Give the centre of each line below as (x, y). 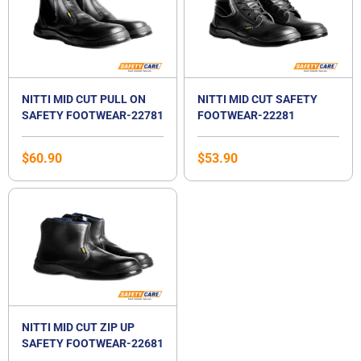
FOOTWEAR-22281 (246, 116)
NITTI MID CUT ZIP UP (78, 328)
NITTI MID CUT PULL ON (84, 100)
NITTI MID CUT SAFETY (257, 100)
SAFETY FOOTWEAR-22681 (93, 344)
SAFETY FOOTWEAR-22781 (93, 116)
